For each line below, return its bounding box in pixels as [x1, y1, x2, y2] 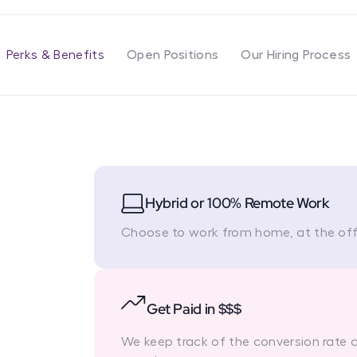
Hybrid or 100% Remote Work [144, 194, 329, 213]
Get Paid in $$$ [146, 300, 241, 319]
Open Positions [126, 49, 219, 62]
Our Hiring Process [241, 49, 351, 62]
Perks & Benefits [6, 49, 104, 62]
